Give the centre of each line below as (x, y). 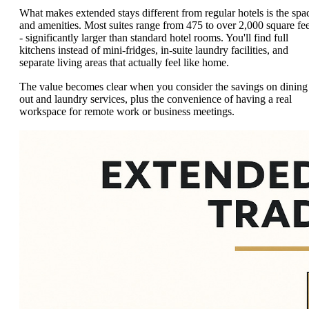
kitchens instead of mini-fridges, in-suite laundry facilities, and (154, 50)
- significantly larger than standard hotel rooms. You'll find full (154, 37)
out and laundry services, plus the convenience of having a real (156, 99)
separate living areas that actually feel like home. (124, 62)
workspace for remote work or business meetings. (127, 112)
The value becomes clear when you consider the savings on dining (163, 87)
